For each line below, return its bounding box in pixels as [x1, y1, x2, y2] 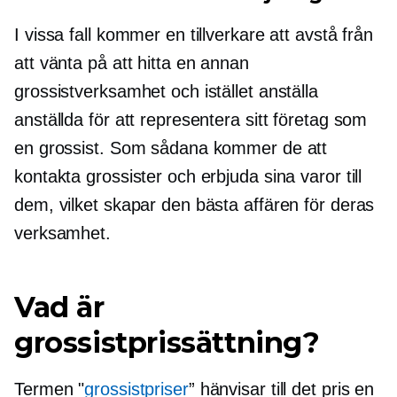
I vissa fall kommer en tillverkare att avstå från [14, 25, 374, 44]
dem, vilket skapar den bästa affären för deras [14, 195, 375, 214]
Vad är [14, 290, 105, 324]
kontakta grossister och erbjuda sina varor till [14, 167, 362, 186]
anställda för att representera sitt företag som [14, 110, 368, 129]
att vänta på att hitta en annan [14, 53, 249, 73]
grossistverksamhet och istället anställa [14, 82, 318, 101]
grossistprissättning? [14, 325, 320, 360]
